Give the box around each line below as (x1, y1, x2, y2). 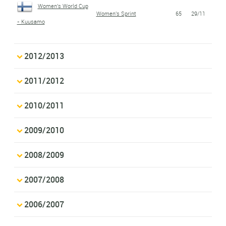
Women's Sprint (96, 9, 136, 17)
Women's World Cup (37, 2, 88, 10)
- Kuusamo (17, 17, 45, 25)
